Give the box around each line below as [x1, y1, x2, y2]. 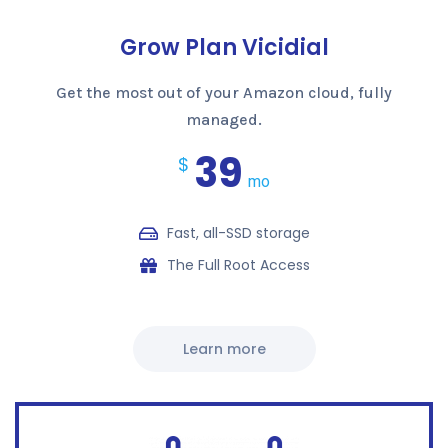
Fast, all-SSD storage [167, 223, 311, 244]
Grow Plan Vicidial [119, 32, 329, 64]
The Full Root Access [167, 255, 311, 276]
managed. [186, 110, 262, 130]
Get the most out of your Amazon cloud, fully [56, 83, 392, 103]
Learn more [182, 339, 266, 360]
